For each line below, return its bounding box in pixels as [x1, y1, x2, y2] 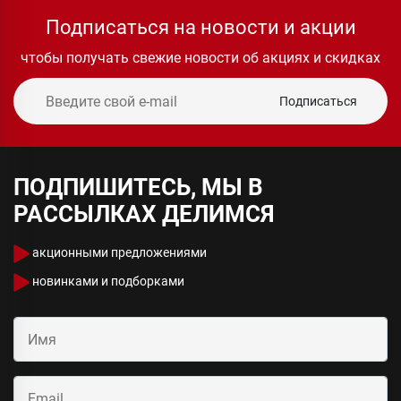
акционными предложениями [30, 245, 207, 260]
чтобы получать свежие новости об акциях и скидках [21, 49, 380, 67]
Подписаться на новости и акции [45, 16, 356, 39]
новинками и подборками [30, 274, 184, 289]
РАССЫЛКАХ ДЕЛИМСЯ [13, 200, 275, 228]
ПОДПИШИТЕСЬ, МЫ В [13, 174, 263, 201]
